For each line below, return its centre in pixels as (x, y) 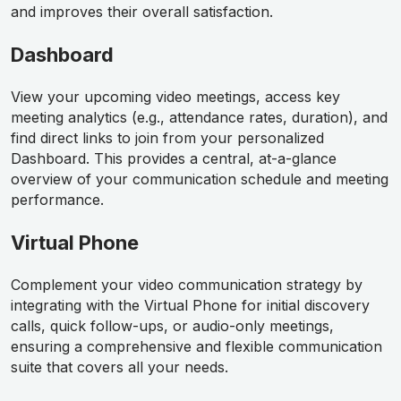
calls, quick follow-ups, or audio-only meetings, (172, 326)
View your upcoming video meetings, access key (175, 97)
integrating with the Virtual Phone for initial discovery (190, 306)
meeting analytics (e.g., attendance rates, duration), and (199, 118)
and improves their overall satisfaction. (142, 12)
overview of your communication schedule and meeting (200, 179)
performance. (57, 200)
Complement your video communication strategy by (187, 285)
